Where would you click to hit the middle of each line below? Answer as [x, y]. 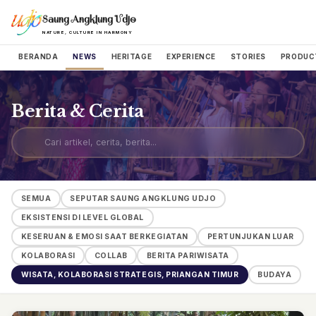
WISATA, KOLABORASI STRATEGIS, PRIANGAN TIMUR [130, 274]
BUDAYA [275, 274]
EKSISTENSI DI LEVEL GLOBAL [83, 218]
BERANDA [38, 56]
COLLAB [111, 255]
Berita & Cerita [78, 111]
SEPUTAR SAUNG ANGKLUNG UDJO [143, 199]
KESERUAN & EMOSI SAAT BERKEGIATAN [104, 237]
